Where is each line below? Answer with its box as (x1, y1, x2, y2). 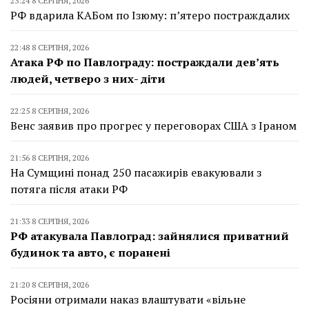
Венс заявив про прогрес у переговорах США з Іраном (10, 117, 297, 133)
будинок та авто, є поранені (10, 244, 170, 260)
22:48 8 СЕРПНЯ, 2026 (10, 41, 89, 52)
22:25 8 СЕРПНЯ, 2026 (10, 105, 89, 116)
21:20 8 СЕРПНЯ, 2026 (10, 279, 89, 290)
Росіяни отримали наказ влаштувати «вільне (10, 291, 246, 307)
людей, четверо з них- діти (10, 70, 166, 86)
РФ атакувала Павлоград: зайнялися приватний (10, 228, 289, 243)
